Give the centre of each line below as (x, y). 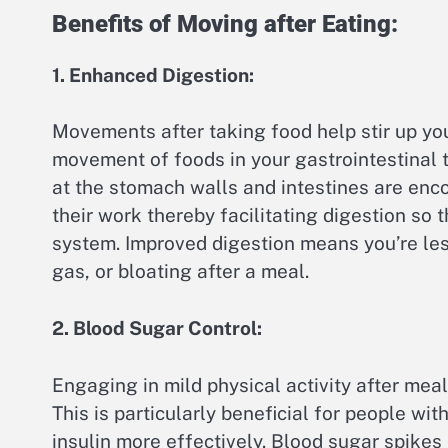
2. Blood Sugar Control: (157, 327)
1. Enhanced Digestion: (153, 74)
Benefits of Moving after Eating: (225, 23)
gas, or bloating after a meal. (180, 271)
